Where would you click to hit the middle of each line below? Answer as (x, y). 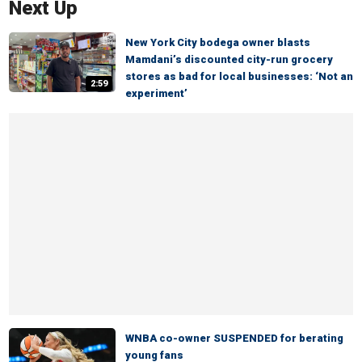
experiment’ (156, 93)
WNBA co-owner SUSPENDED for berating (234, 338)
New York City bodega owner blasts (218, 42)
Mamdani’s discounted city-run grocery (229, 59)
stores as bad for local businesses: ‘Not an (239, 76)
